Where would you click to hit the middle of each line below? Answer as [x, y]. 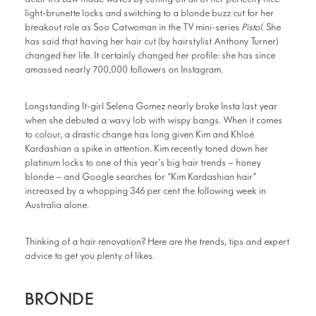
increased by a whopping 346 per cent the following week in [146, 191]
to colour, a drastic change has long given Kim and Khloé [140, 135]
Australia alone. [57, 205]
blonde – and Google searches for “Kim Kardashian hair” [141, 177]
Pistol [252, 28]
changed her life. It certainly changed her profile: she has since [151, 56]
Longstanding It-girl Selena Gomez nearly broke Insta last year [152, 107]
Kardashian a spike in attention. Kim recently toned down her [147, 149]
